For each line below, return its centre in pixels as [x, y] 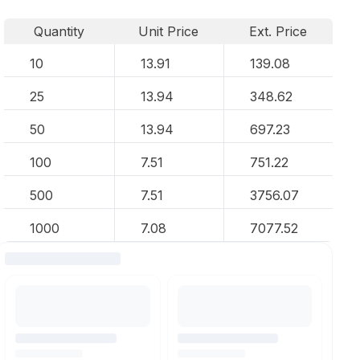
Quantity [59, 31]
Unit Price [169, 31]
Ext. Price [278, 31]
